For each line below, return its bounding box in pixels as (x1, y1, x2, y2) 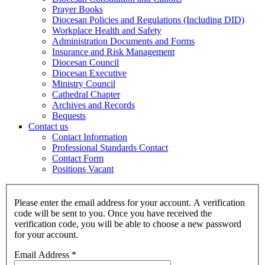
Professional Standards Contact (52, 142, 168, 153)
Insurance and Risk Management (52, 46, 174, 57)
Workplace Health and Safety (52, 25, 161, 35)
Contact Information (52, 131, 127, 142)
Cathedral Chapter (52, 89, 120, 99)
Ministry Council (52, 78, 115, 89)
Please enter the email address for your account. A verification (14, 198, 245, 208)
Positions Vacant (52, 163, 114, 174)
